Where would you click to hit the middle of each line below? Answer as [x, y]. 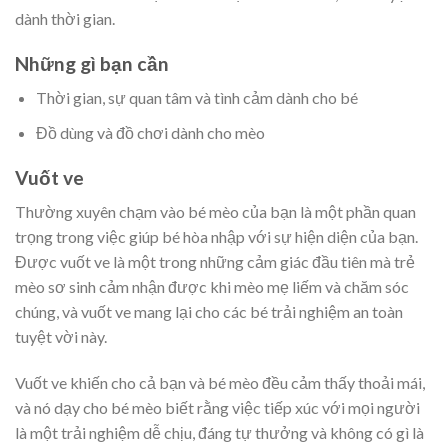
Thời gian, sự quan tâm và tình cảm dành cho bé [196, 98]
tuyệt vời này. [61, 337]
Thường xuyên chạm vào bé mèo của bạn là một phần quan [215, 212]
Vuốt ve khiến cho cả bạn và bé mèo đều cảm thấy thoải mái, [220, 382]
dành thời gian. [65, 18]
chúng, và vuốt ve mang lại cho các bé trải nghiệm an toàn [209, 312]
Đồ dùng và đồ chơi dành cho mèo [150, 132]
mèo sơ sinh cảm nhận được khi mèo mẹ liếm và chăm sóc [212, 287]
